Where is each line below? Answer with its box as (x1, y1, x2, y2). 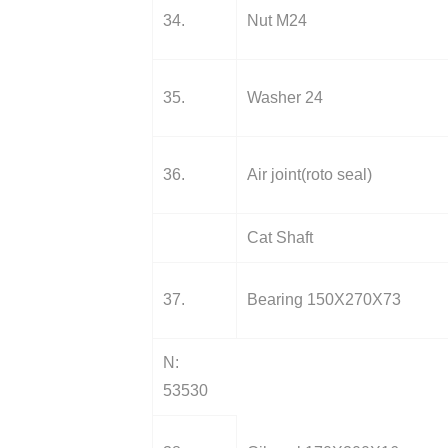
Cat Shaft (247, 229, 313, 246)
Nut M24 (247, 12, 307, 29)
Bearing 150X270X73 (247, 291, 401, 308)
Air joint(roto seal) (247, 166, 372, 183)
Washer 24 (247, 89, 323, 106)
